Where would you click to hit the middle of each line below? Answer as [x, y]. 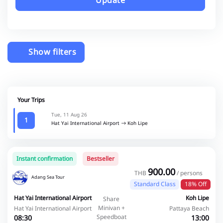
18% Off [196, 184]
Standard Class [155, 184]
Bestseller [101, 159]
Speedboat [111, 217]
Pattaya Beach [189, 208]
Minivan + [111, 208]
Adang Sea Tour [48, 177]
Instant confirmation [45, 159]
